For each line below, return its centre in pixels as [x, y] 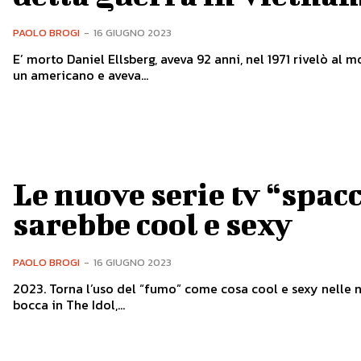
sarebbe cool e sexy [152, 224]
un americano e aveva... [80, 75]
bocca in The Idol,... [68, 305]
